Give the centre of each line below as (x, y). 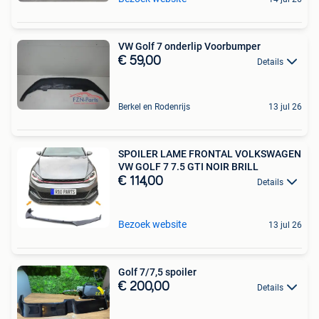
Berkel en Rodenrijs (154, 106)
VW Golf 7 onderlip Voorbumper (189, 46)
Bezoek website (152, 225)
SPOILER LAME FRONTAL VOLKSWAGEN (210, 153)
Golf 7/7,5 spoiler (157, 272)
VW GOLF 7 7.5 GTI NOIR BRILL (188, 166)
